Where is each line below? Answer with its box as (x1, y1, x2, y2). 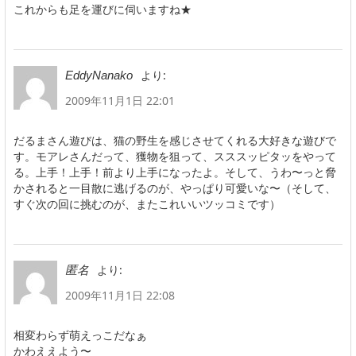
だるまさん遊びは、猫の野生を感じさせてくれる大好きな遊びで (14, 132, 336, 148)
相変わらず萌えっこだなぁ (14, 327, 147, 342)
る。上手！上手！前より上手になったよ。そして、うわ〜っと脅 (14, 164, 336, 180)
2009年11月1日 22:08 (65, 287, 175, 303)
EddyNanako (65, 68, 133, 82)
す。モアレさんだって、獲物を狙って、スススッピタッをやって (14, 148, 336, 164)
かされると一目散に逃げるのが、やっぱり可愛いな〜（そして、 (14, 180, 336, 195)
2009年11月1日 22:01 (65, 92, 175, 108)
